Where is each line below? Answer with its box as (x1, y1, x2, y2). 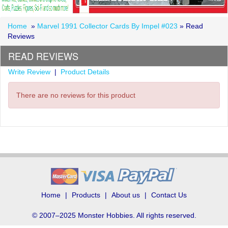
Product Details (61, 67, 109, 76)
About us (111, 190, 140, 199)
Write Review (8, 67, 50, 76)
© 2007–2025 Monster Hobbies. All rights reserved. (32, 211, 196, 219)
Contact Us (151, 190, 187, 199)
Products (72, 190, 100, 199)
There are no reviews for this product (16, 91, 135, 99)
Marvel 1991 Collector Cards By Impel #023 (37, 21, 178, 30)
